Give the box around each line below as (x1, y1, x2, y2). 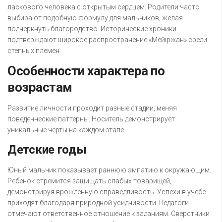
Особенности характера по (7, 63, 165, 79)
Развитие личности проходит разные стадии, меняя (7, 104, 177, 112)
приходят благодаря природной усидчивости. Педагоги (7, 199, 189, 207)
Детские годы (7, 143, 87, 157)
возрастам (7, 80, 72, 95)
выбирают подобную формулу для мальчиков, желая (7, 14, 183, 22)
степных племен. (7, 47, 61, 55)
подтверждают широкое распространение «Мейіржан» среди (7, 36, 207, 44)
